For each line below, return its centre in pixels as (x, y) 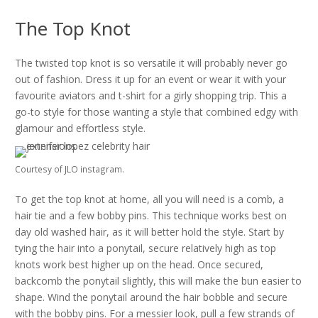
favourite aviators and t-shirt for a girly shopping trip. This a (151, 95)
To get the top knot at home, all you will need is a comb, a (149, 199)
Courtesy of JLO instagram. (70, 169)
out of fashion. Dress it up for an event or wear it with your (150, 79)
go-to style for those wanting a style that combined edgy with (157, 112)
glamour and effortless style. (80, 128)
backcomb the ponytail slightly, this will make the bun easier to (158, 281)
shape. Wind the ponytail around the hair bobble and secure (151, 297)
